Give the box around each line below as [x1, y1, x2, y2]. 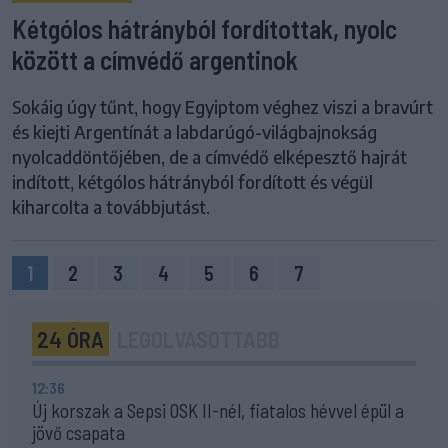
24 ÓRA [37, 325, 104, 354]
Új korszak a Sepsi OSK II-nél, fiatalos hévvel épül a [32, 399, 404, 423]
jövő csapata [32, 421, 125, 445]
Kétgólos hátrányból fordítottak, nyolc [12, 13, 397, 45]
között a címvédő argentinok [12, 44, 298, 76]
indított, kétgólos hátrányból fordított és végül [12, 171, 373, 194]
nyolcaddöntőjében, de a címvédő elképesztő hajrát [12, 146, 407, 169]
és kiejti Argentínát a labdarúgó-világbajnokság [12, 121, 377, 144]
